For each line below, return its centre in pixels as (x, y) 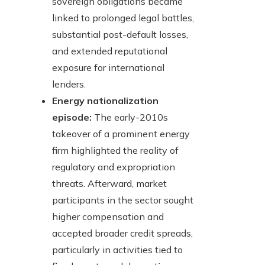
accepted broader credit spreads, (122, 233)
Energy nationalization (105, 101)
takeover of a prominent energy (121, 134)
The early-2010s (130, 117)
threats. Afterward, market (109, 184)
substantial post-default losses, (120, 35)
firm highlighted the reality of (115, 151)
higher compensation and (108, 217)
